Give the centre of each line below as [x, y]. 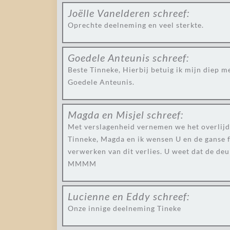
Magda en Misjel [106, 114]
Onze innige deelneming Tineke [124, 208]
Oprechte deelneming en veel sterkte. [136, 25]
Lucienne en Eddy [109, 196]
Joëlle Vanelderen [109, 13]
